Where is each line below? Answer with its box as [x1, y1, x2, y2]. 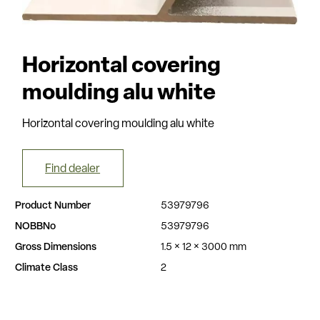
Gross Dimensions [15, 242, 97, 254]
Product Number [15, 201, 91, 212]
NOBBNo [15, 221, 56, 233]
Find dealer [45, 163, 101, 175]
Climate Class [15, 263, 79, 274]
